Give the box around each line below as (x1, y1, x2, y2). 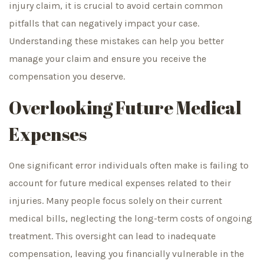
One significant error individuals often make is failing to (9, 159, 249, 171)
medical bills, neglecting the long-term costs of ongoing (9, 212, 252, 224)
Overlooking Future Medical (9, 95, 242, 120)
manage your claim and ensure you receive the (9, 53, 206, 65)
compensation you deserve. (9, 71, 125, 82)
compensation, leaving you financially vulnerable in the (9, 247, 244, 259)
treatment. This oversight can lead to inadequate (9, 230, 216, 242)
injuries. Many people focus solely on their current (9, 194, 222, 206)
